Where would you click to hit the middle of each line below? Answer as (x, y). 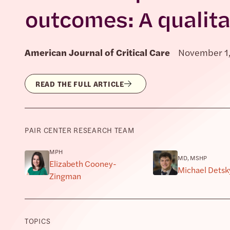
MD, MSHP (192, 158)
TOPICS (38, 221)
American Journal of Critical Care (97, 52)
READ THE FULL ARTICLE (80, 84)
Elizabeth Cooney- (83, 164)
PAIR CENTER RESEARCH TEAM (80, 130)
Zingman (65, 176)
